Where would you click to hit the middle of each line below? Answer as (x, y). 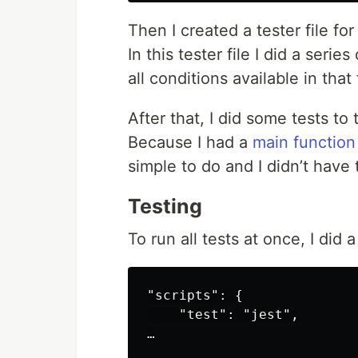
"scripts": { (195, 295)
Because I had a (190, 142)
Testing (165, 206)
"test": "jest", (223, 314)
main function (304, 142)
